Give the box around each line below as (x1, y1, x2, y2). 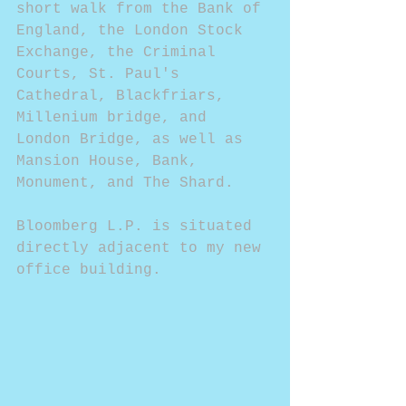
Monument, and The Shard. (16, 175, 234, 192)
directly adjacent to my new (16, 240, 270, 257)
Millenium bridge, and (16, 110, 216, 127)
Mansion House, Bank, (16, 153, 207, 170)
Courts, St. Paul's (16, 66, 188, 83)
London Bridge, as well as (16, 131, 252, 149)
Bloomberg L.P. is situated (16, 218, 261, 236)
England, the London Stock (16, 23, 252, 40)
